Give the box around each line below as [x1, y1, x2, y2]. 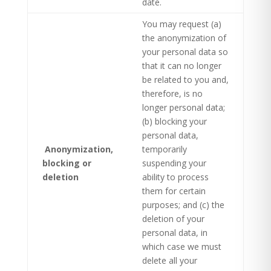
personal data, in [142, 227, 207, 238]
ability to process [142, 171, 209, 183]
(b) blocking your [142, 116, 207, 127]
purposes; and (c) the [142, 199, 224, 211]
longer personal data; [142, 102, 225, 113]
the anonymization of [142, 32, 226, 44]
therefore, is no [142, 88, 203, 99]
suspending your [142, 157, 206, 169]
